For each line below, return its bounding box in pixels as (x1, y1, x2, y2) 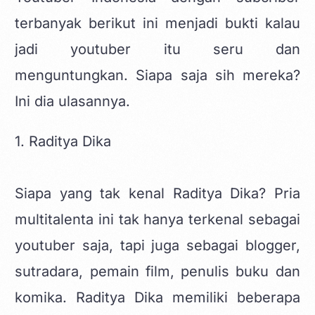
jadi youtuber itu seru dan (15, 40, 300, 58)
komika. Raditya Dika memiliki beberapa (15, 288, 300, 306)
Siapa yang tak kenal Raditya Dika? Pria (15, 184, 300, 202)
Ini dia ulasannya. (15, 92, 131, 110)
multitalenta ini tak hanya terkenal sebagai (15, 210, 300, 228)
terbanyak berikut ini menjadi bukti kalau (15, 14, 300, 32)
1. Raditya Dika (15, 132, 112, 150)
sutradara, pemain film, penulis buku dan (15, 262, 300, 280)
